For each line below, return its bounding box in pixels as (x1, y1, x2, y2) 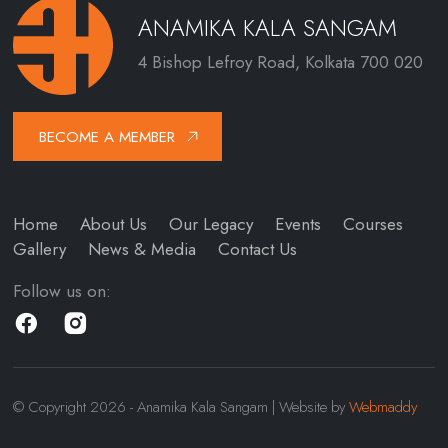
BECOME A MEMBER (39, 125, 176, 148)
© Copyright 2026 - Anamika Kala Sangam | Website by (12, 395, 349, 418)
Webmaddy (348, 395, 417, 418)
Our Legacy (168, 211, 253, 236)
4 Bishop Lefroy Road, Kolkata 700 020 (138, 50, 424, 75)
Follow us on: (12, 278, 111, 303)
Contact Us (217, 236, 297, 261)
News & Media (87, 236, 196, 261)
